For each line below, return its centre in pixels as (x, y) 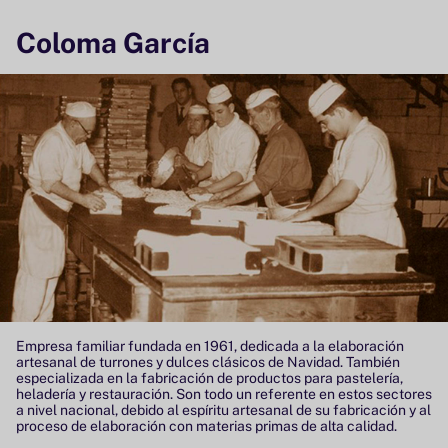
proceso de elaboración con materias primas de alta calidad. (208, 425)
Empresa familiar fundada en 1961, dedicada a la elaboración (210, 345)
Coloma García (113, 42)
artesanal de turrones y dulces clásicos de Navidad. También (208, 361)
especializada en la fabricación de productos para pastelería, (209, 377)
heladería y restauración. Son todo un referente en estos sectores (224, 393)
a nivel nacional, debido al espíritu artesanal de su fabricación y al (223, 409)
